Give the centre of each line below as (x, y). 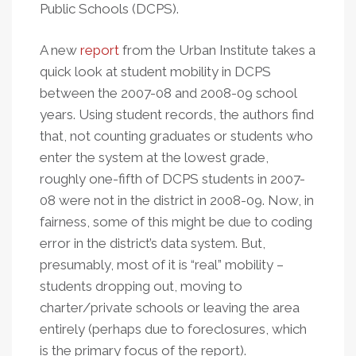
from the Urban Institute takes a (217, 50)
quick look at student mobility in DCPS (155, 72)
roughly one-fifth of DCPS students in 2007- (172, 179)
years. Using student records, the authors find (177, 114)
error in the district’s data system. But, (153, 243)
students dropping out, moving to (141, 286)
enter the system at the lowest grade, (154, 157)
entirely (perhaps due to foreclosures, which (173, 329)
